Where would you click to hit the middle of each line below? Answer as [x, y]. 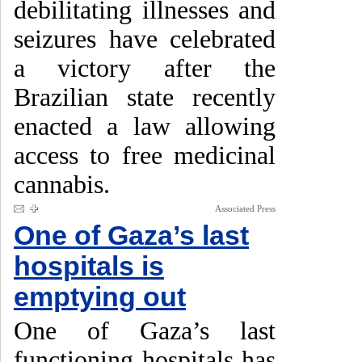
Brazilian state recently [145, 97]
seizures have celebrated [145, 39]
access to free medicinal [145, 156]
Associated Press [245, 208]
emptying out [100, 297]
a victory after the [145, 68]
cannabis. [62, 185]
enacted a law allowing [145, 126]
